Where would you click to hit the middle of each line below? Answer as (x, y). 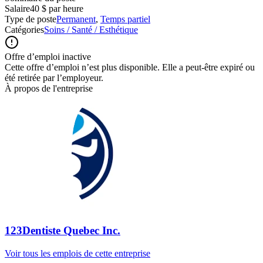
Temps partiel (125, 19)
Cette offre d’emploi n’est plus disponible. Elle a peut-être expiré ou (130, 67)
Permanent (76, 19)
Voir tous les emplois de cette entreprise (77, 253)
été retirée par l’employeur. (54, 77)
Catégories (24, 29)
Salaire (17, 8)
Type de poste (31, 19)
